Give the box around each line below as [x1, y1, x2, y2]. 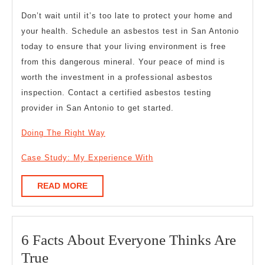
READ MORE [37, 181, 88, 191]
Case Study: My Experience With [21, 153, 153, 163]
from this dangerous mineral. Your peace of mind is [21, 57, 225, 67]
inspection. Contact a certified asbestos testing [21, 88, 211, 98]
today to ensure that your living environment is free [21, 42, 226, 51]
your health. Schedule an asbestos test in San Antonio [21, 27, 239, 36]
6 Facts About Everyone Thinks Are [21, 232, 236, 248]
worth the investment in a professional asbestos [21, 73, 213, 82]
